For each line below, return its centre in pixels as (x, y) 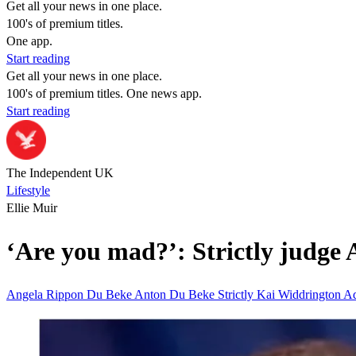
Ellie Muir (32, 208)
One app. (29, 41)
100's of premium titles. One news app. (104, 93)
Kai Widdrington (300, 294)
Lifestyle (28, 190)
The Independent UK (60, 173)
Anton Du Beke (176, 294)
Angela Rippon (46, 294)
